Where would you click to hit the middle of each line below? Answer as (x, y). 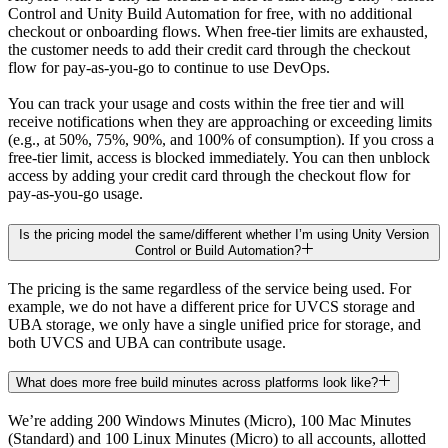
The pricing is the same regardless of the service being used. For (209, 288)
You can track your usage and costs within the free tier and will (206, 104)
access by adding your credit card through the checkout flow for (209, 176)
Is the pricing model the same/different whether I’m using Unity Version (224, 234)
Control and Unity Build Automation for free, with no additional (210, 14)
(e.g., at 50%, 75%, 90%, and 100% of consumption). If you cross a (221, 140)
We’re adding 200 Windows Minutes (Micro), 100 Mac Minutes (209, 421)
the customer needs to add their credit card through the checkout (209, 50)
